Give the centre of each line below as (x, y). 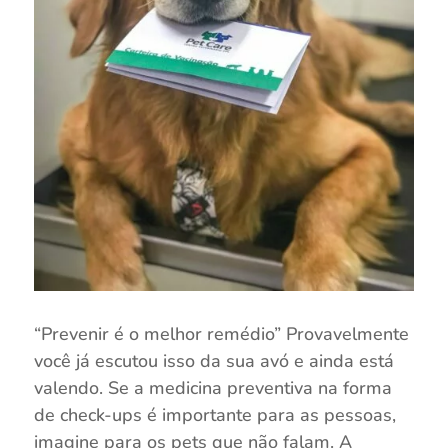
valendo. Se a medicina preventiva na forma (212, 388)
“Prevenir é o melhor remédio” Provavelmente (221, 334)
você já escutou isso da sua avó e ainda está (213, 361)
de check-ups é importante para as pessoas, (214, 415)
